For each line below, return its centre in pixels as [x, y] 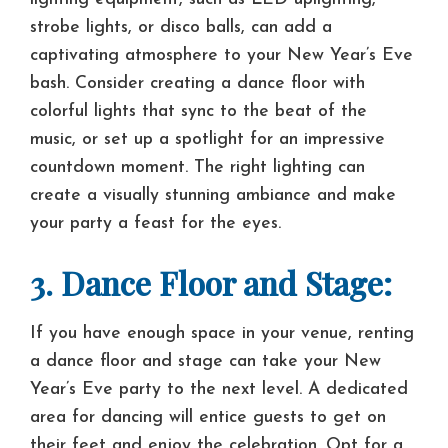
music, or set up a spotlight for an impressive [207, 139]
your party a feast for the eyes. [155, 223]
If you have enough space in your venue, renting [222, 333]
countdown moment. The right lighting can [197, 167]
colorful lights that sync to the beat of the [198, 111]
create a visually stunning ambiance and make [213, 195]
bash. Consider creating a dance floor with [197, 83]
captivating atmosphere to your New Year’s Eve [221, 55]
